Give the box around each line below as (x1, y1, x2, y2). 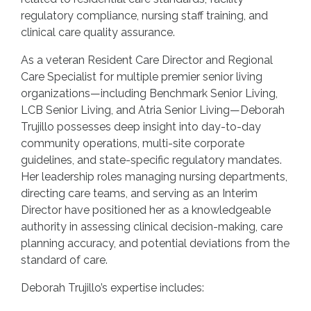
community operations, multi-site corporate (21, 137, 244, 150)
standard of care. (21, 253, 108, 267)
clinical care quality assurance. (21, 26, 175, 39)
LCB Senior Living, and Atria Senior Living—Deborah (21, 103, 285, 117)
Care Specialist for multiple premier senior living (21, 70, 262, 83)
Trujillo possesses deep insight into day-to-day (21, 120, 261, 133)
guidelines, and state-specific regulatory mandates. (21, 153, 282, 167)
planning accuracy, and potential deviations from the (21, 237, 289, 250)
